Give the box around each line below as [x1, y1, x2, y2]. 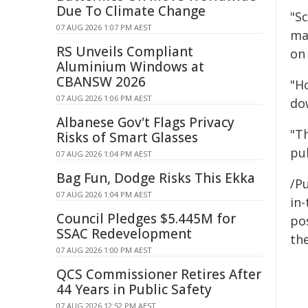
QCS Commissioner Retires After [56, 265, 261, 283]
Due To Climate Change [56, 2, 206, 20]
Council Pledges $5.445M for [56, 210, 236, 228]
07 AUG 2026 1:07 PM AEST [56, 22, 152, 32]
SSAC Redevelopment [56, 225, 192, 243]
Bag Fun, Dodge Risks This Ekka [56, 169, 255, 187]
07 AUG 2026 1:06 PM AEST [56, 93, 152, 103]
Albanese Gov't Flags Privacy [56, 113, 234, 131]
